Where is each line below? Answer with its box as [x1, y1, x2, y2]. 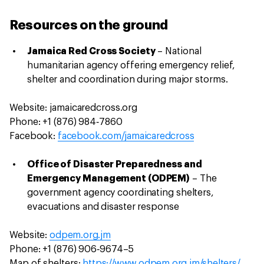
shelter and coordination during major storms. [27, 74, 230, 84]
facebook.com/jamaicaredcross [58, 131, 194, 141]
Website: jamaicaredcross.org [9, 103, 140, 113]
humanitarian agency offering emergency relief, [27, 60, 236, 70]
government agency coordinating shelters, [27, 187, 214, 197]
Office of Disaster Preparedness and [27, 159, 202, 169]
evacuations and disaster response [27, 202, 181, 212]
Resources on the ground [9, 18, 171, 32]
